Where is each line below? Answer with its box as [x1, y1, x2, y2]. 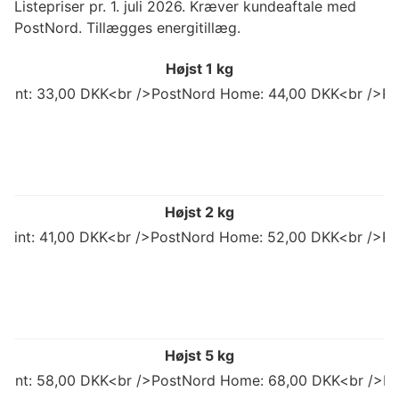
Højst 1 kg [166, 60, 233, 78]
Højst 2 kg [165, 203, 234, 222]
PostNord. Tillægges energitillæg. [14, 19, 240, 37]
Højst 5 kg [165, 346, 234, 365]
